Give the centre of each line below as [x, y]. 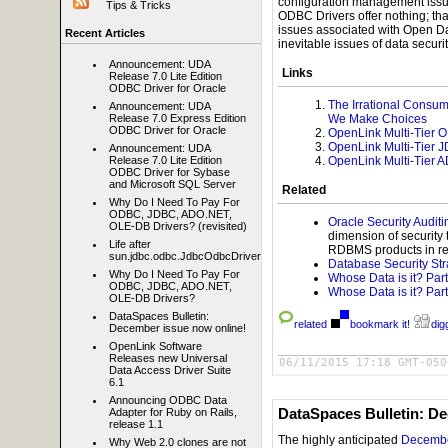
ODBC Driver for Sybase [169, 172]
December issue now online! [177, 328]
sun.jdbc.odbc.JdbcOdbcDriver [185, 256]
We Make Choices [377, 119]
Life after [130, 244]
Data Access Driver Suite [170, 370]
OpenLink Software [155, 346]
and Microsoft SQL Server [172, 184]
